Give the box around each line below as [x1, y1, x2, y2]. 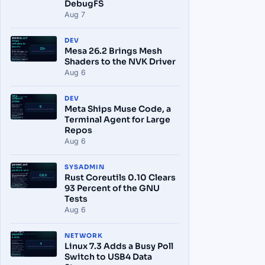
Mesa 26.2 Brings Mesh [64, 46, 162, 56]
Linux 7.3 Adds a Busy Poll [64, 241, 173, 251]
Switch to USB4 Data [64, 251, 152, 262]
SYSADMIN [64, 163, 105, 171]
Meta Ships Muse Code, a [64, 104, 171, 114]
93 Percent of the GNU [64, 183, 160, 193]
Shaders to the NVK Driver [64, 56, 176, 67]
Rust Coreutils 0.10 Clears [64, 172, 176, 183]
